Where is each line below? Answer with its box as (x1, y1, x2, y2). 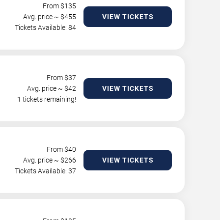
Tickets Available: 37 (15, 167, 76, 175)
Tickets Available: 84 (15, 24, 76, 31)
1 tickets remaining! (17, 95, 76, 103)
